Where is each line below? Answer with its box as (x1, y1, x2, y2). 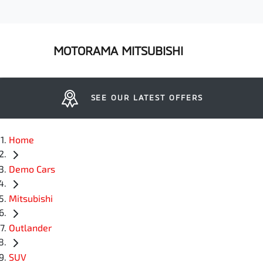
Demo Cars (9, 163, 55, 175)
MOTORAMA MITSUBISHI (53, 43, 183, 58)
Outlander (9, 222, 52, 234)
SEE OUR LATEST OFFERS (90, 93, 203, 102)
